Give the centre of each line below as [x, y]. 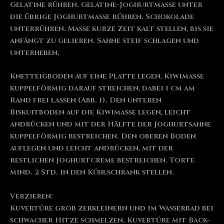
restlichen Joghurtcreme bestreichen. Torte [102, 160]
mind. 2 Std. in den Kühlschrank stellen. [92, 172]
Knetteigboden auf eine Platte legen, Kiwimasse [107, 76]
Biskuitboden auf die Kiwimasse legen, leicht [100, 112]
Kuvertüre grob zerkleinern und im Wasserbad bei [112, 208]
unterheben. [35, 52]
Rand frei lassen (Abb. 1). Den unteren [86, 100]
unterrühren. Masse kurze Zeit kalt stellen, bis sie [112, 28]
